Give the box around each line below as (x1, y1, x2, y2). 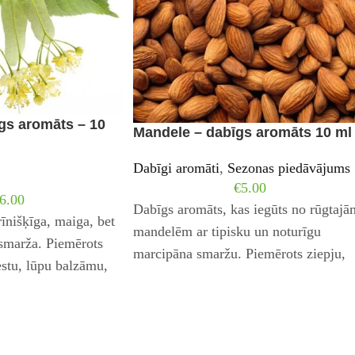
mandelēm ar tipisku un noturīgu (133, 223, 321, 240)
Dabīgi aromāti (133, 160, 219, 177)
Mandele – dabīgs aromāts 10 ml (133, 124, 352, 141)
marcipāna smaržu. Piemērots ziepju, (133, 246, 345, 262)
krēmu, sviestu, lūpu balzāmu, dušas (133, 268, 342, 284)
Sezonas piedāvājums (227, 160, 350, 177)
